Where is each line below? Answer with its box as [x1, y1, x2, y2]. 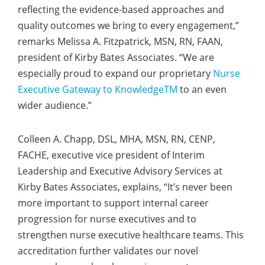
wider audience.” [18, 99, 92, 112]
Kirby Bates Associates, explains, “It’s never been [18, 180, 232, 193]
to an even [177, 83, 227, 96]
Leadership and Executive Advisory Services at [18, 164, 222, 177]
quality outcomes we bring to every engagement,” [18, 19, 239, 32]
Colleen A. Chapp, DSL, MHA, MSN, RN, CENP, [18, 132, 215, 146]
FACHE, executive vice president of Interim [18, 148, 205, 161]
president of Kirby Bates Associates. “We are [18, 51, 214, 64]
